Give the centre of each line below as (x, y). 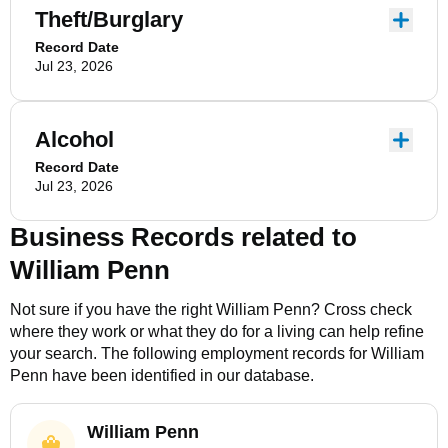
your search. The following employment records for (190, 353)
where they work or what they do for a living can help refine (217, 331)
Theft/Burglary (109, 19)
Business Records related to (183, 237)
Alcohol (74, 139)
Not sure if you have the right (113, 309)
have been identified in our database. (181, 375)
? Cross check (361, 309)
